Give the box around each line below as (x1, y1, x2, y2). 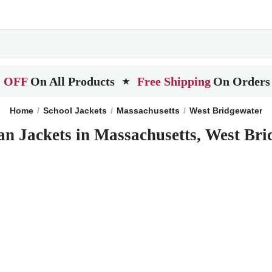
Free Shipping (137, 75, 211, 88)
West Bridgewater (189, 106, 262, 115)
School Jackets (43, 106, 107, 115)
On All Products (30, 75, 115, 88)
